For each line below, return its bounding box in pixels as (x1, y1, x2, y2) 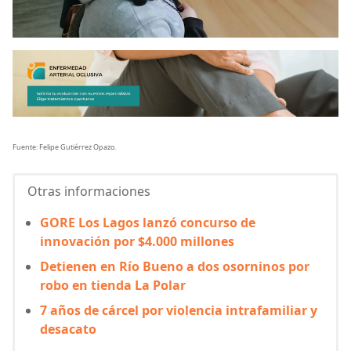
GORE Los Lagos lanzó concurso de (40, 214, 255, 232)
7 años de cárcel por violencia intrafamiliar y (40, 302, 317, 320)
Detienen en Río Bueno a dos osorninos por (40, 258, 309, 276)
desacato (40, 320, 96, 338)
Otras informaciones (27, 183, 150, 201)
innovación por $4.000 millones (40, 233, 234, 251)
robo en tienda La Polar (40, 277, 186, 295)
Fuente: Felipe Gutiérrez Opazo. (13, 142, 116, 153)
